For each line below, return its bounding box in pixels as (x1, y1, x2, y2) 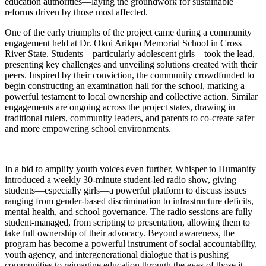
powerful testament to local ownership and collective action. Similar (5, 91, 258, 102)
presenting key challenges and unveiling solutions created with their (5, 59, 257, 70)
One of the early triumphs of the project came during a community (5, 27, 252, 38)
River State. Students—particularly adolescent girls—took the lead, (5, 49, 255, 59)
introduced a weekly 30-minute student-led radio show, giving (5, 175, 236, 185)
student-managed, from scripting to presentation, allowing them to (5, 217, 250, 228)
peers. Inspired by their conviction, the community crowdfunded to (5, 70, 254, 81)
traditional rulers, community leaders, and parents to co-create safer (5, 113, 254, 123)
